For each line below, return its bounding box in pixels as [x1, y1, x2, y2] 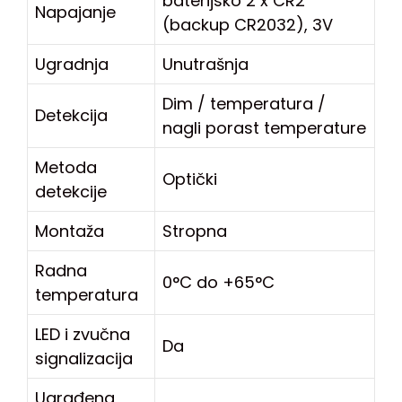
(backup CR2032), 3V [162, 13, 333, 36]
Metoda [35, 155, 97, 179]
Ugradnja [35, 52, 109, 75]
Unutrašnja [162, 52, 249, 75]
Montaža [35, 219, 104, 242]
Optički [162, 167, 217, 190]
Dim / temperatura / [162, 92, 326, 115]
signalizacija [35, 346, 133, 370]
